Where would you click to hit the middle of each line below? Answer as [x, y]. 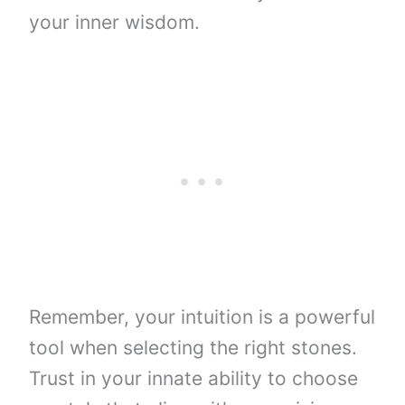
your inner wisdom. [115, 23]
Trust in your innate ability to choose [194, 378]
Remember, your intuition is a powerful [202, 316]
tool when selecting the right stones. [193, 347]
